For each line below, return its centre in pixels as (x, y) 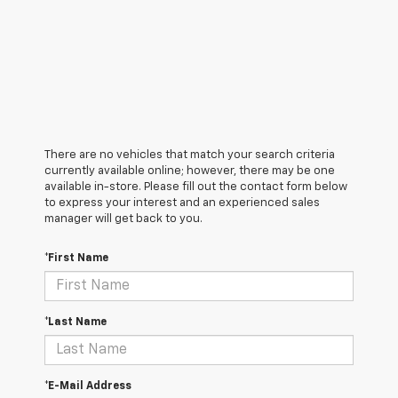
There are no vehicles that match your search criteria (190, 155)
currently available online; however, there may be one (190, 171)
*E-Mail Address (88, 387)
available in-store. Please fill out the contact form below (196, 187)
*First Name (76, 259)
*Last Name (76, 323)
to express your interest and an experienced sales (182, 203)
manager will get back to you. (123, 219)
